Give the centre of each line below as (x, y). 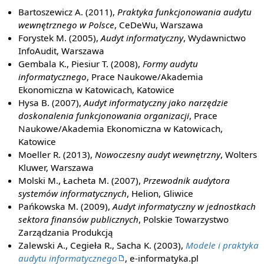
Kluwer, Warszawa (56, 167)
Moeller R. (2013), (57, 154)
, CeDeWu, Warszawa (159, 24)
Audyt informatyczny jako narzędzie (156, 102)
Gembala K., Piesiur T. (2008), (81, 63)
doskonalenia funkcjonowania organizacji (104, 115)
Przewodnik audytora (187, 180)
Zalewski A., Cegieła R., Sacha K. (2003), (102, 245)
